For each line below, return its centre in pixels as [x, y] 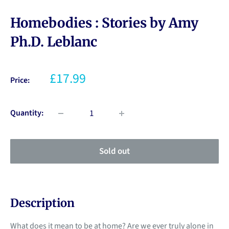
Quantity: [27, 113]
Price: [20, 81]
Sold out [114, 152]
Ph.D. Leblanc [54, 42]
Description [42, 203]
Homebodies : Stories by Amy [104, 23]
